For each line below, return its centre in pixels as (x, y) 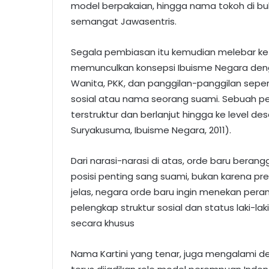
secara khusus (103, 223)
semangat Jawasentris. (124, 21)
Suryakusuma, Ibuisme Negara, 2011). (151, 130)
